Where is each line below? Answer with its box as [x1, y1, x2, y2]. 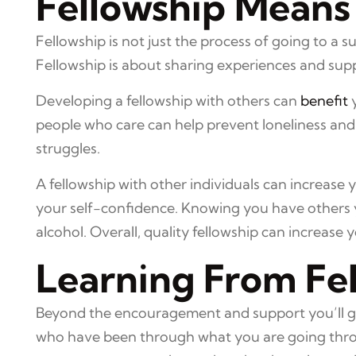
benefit [300, 91, 348, 110]
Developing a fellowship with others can [36, 91, 300, 110]
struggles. [36, 139, 100, 157]
